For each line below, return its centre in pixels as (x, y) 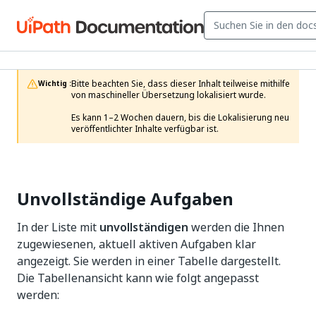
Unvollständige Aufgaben (125, 199)
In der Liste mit (58, 227)
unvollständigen (144, 227)
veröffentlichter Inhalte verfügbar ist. (145, 129)
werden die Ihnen (236, 227)
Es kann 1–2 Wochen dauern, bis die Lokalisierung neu (180, 118)
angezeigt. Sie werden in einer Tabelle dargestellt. (149, 261)
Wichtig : (55, 84)
